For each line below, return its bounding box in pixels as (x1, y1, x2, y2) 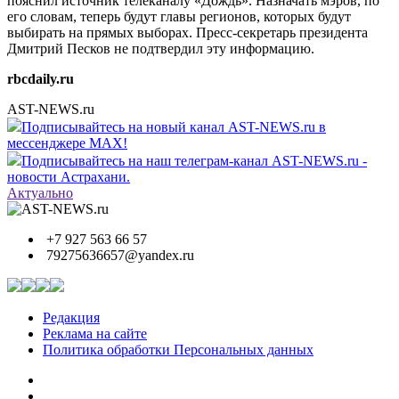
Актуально (7, 184, 73, 200)
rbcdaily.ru (7, 70, 74, 86)
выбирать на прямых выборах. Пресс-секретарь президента (7, 24, 368, 40)
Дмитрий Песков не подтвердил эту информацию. (7, 40, 314, 56)
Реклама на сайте (43, 325, 147, 341)
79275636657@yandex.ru (43, 247, 194, 263)
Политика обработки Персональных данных (43, 341, 313, 357)
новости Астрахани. (7, 168, 130, 184)
